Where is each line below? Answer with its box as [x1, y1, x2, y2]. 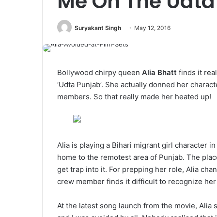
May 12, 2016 [134, 24, 170, 31]
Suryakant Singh [75, 24, 121, 31]
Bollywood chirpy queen [57, 68, 142, 77]
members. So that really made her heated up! [57, 92, 211, 102]
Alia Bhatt [142, 68, 177, 77]
